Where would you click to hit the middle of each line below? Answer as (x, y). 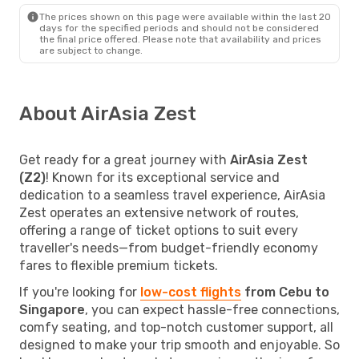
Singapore (52, 309)
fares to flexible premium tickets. (119, 265)
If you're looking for (80, 292)
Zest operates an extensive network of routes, (159, 212)
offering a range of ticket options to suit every (159, 230)
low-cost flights (191, 292)
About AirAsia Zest (108, 113)
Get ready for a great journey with (125, 159)
